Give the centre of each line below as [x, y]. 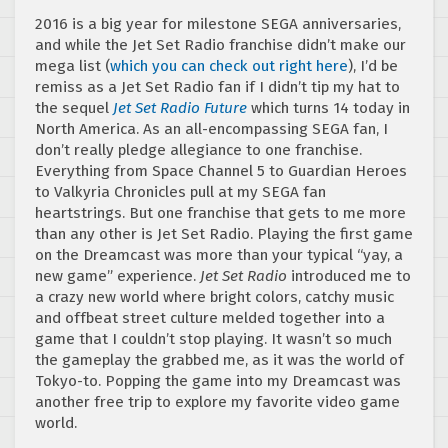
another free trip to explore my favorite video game [217, 401]
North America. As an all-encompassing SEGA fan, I [211, 128]
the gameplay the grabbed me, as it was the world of [219, 359]
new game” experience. [117, 275]
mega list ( [72, 65]
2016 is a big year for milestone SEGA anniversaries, [218, 23]
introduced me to [349, 275]
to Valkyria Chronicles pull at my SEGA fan [180, 191]
